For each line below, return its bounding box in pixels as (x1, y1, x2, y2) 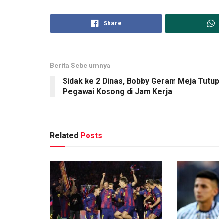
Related (50, 131, 78, 140)
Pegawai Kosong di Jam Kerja (63, 87, 172, 96)
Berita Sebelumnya (50, 61, 110, 69)
